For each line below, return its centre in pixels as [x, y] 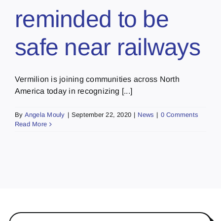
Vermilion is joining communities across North [97, 79]
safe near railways [108, 47]
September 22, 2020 [101, 115]
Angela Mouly [45, 115]
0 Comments [180, 115]
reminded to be [92, 19]
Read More [31, 124]
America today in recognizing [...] [74, 91]
